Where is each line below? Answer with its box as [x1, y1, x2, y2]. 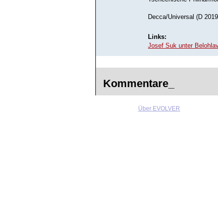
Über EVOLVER [138, 105, 180, 112]
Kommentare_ [103, 77, 174, 90]
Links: [148, 33, 167, 40]
